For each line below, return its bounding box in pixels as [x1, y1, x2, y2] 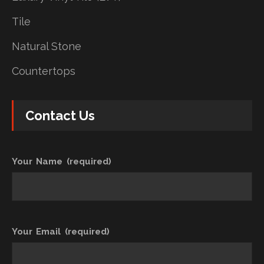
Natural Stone [12, 39, 81, 52]
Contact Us [25, 107, 95, 123]
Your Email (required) [12, 226, 110, 237]
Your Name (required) [12, 156, 111, 167]
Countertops [12, 64, 75, 77]
